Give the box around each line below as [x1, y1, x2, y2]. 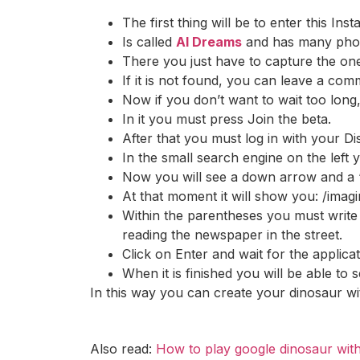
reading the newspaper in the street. [122, 226, 342, 243]
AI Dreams [176, 33, 242, 50]
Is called [122, 33, 176, 50]
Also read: [90, 340, 156, 357]
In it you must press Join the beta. [122, 110, 331, 127]
